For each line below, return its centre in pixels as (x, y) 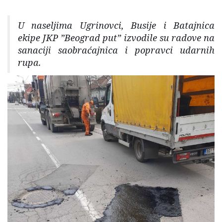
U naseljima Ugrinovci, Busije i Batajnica (116, 26)
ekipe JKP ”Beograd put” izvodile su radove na (116, 38)
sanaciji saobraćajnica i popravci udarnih (116, 50)
